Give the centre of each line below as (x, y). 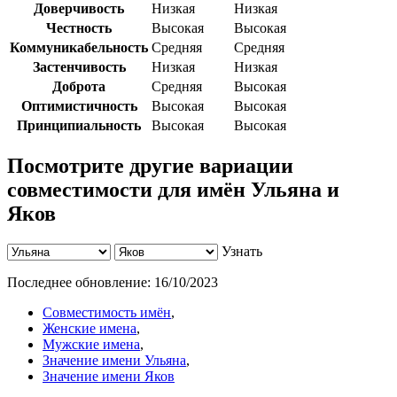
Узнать (242, 252)
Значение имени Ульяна (114, 361)
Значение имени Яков (109, 377)
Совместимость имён (107, 313)
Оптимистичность (79, 106)
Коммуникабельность (79, 48)
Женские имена (90, 329)
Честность (79, 28)
